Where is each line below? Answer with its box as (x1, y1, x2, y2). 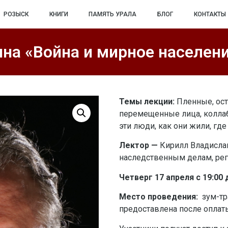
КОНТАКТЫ (193, 11, 226, 18)
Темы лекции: (119, 97, 175, 106)
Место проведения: (119, 192, 200, 202)
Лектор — (119, 140, 158, 151)
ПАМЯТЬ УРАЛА (89, 11, 137, 18)
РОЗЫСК (4, 11, 29, 18)
